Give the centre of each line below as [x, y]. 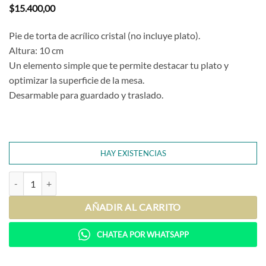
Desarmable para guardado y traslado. [86, 95]
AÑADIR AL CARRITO [133, 207]
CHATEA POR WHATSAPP [142, 234]
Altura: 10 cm [36, 50]
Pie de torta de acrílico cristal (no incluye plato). [104, 36]
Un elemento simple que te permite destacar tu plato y [119, 65]
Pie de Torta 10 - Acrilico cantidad [71, 178]
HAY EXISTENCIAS [133, 153]
